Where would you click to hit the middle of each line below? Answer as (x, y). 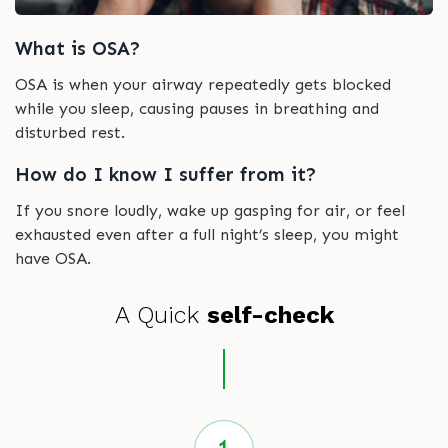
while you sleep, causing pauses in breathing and (197, 109)
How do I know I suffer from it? (166, 175)
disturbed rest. (70, 133)
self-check (270, 315)
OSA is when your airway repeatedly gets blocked (203, 85)
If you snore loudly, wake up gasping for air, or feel (210, 211)
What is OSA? (78, 49)
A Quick (160, 315)
